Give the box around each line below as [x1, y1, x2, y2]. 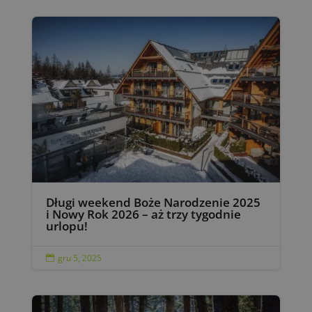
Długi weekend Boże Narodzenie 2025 [45, 194, 260, 210]
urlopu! [45, 217, 88, 234]
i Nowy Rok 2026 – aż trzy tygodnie [45, 205, 241, 222]
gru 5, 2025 [57, 251, 102, 264]
